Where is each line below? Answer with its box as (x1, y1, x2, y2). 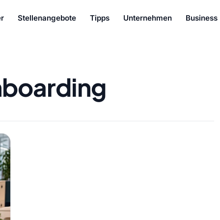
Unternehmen (123, 13, 172, 23)
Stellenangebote (18, 13, 77, 23)
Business (186, 13, 218, 23)
